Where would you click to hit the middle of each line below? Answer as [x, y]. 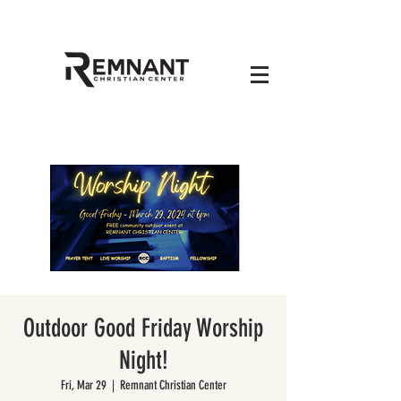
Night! [143, 360]
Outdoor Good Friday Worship [143, 328]
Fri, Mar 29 [83, 385]
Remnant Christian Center [173, 385]
